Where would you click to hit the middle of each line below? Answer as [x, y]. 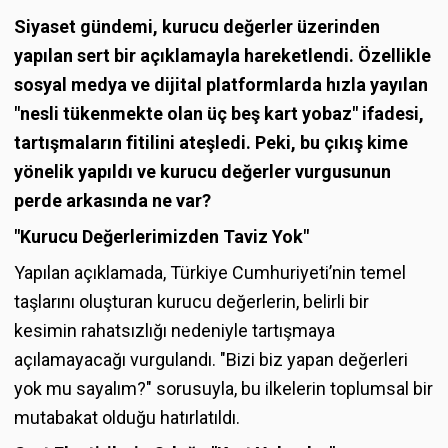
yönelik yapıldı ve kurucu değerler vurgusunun [202, 172]
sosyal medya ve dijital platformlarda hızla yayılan [221, 85]
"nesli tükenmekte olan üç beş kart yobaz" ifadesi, [219, 114]
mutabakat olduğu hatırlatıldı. [127, 418]
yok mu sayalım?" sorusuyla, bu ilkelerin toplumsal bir [223, 389]
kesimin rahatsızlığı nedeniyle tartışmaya [174, 331]
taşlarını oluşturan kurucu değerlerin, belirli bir [191, 302]
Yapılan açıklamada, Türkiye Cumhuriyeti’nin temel [210, 273]
